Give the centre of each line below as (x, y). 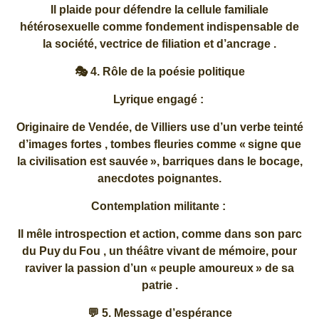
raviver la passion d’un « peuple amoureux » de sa (159, 268)
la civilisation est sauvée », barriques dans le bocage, (159, 161)
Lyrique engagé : (159, 99)
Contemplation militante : (159, 206)
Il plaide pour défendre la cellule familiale (159, 9)
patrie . (159, 285)
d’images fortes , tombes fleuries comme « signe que (159, 144)
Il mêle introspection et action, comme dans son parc (159, 234)
